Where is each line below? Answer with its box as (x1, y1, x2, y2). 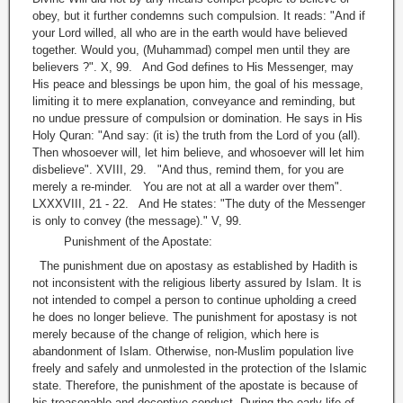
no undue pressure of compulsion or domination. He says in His (32, 112, 363, 126)
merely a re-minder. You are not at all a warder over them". (32, 180, 343, 194)
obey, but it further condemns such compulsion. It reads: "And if (32, 9, 365, 23)
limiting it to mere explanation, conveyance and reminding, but (32, 94, 355, 109)
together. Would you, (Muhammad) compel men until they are (32, 43, 350, 58)
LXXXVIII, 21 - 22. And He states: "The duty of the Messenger (32, 197, 365, 211)
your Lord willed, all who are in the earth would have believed (32, 26, 347, 40)
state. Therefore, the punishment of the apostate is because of (32, 379, 358, 393)
